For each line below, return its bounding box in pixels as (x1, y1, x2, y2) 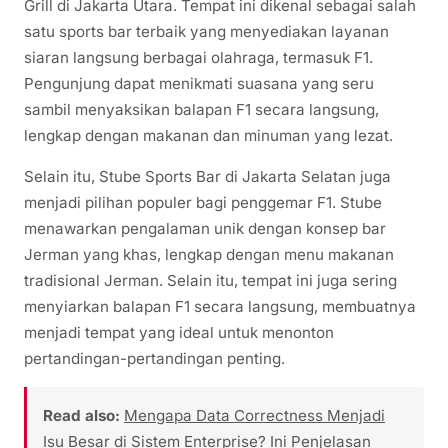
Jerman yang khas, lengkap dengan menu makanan (24, 245, 394, 265)
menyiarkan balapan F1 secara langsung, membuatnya (24, 297, 416, 317)
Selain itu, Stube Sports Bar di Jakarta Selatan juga (24, 167, 391, 187)
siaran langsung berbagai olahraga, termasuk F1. (24, 48, 373, 68)
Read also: (43, 406, 120, 426)
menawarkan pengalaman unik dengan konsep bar (24, 219, 386, 239)
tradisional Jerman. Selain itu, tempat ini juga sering (24, 271, 397, 291)
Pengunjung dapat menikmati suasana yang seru (24, 74, 374, 94)
